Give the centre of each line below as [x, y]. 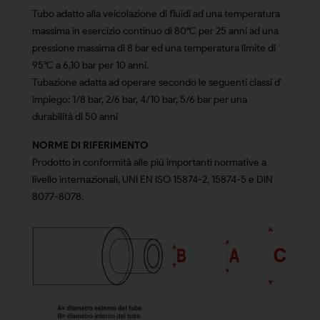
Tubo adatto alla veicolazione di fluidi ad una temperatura [156, 14]
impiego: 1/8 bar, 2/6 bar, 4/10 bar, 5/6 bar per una [140, 99]
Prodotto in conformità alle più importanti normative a [149, 162]
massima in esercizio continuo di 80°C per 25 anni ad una [155, 31]
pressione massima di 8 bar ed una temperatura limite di [154, 48]
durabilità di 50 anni [75, 116]
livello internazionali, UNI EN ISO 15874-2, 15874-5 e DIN [152, 179]
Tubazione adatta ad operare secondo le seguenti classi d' [157, 82]
